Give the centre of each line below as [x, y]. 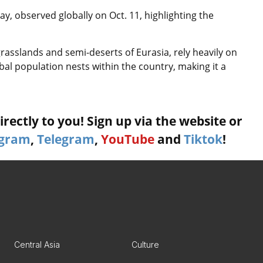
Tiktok [203, 139]
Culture [145, 244]
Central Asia [37, 244]
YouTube [128, 139]
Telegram [66, 139]
